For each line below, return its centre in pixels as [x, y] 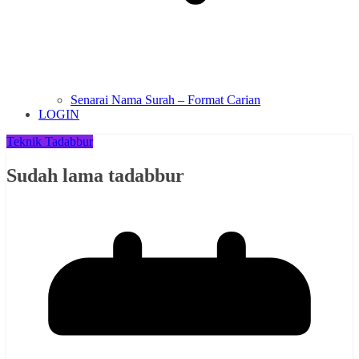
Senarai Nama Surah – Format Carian [165, 100]
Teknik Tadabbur [50, 142]
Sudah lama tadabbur [95, 176]
